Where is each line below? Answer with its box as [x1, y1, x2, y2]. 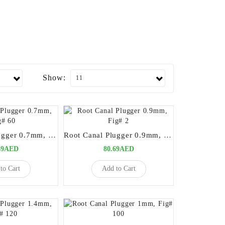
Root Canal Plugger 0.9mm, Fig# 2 [163, 131, 171, 139]
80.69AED [103, 145, 134, 153]
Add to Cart [101, 165, 136, 173]
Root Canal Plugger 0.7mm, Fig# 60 [48, 131, 56, 139]
